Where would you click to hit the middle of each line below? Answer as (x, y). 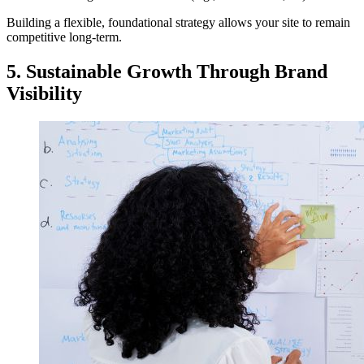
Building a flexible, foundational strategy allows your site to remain (178, 23)
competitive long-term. (64, 37)
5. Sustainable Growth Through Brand (167, 71)
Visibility (44, 93)
